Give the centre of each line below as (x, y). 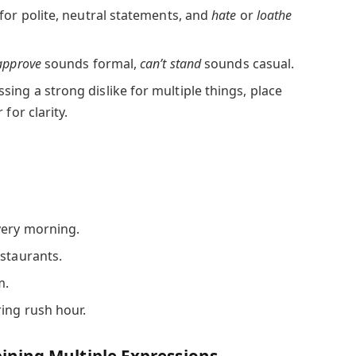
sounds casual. (248, 63)
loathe (274, 15)
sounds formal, (91, 63)
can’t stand (171, 63)
